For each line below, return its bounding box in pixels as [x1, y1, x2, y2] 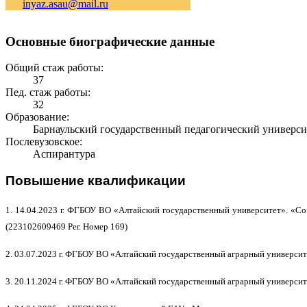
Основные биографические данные [5, 34, 214, 49]
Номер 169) [83, 221, 127, 232]
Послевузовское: [5, 136, 82, 148]
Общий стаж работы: [5, 62, 103, 74]
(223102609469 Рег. [5, 221, 83, 232]
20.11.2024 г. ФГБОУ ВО [14, 275, 110, 286]
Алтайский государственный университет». [119, 204, 291, 215]
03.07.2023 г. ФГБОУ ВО [14, 248, 110, 259]
